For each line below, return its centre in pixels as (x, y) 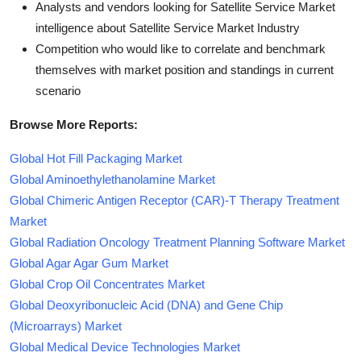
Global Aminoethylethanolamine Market (112, 179)
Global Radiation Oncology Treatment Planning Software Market (177, 242)
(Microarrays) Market (66, 326)
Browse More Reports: (74, 124)
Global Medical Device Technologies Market (125, 346)
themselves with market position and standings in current (185, 69)
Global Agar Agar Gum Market (89, 263)
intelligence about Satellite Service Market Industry (168, 27)
